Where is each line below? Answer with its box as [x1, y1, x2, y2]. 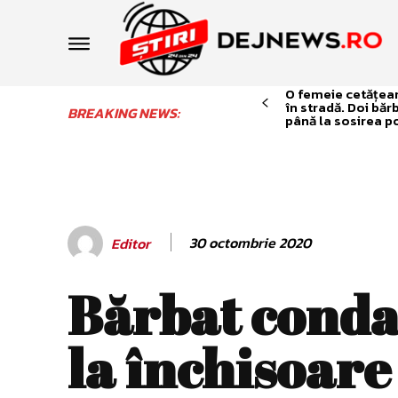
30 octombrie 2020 [189, 231, 311, 253]
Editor [111, 232, 150, 254]
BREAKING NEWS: [68, 102, 179, 123]
